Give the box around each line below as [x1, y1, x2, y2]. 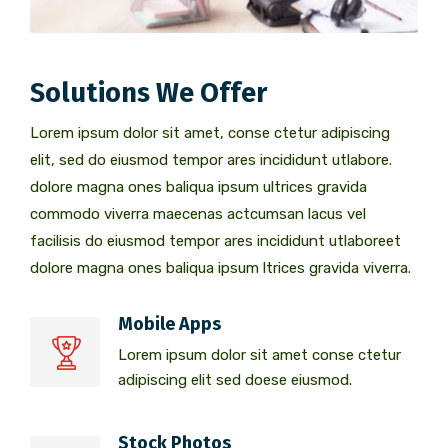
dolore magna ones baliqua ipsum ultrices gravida [30, 177, 367, 196]
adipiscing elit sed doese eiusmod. [118, 370, 352, 389]
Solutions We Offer [30, 76, 267, 109]
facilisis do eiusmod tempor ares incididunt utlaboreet [30, 231, 401, 250]
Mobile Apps [118, 312, 221, 335]
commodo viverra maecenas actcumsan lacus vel [30, 204, 366, 223]
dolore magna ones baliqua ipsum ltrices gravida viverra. [30, 258, 411, 277]
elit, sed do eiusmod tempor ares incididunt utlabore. [30, 150, 392, 169]
